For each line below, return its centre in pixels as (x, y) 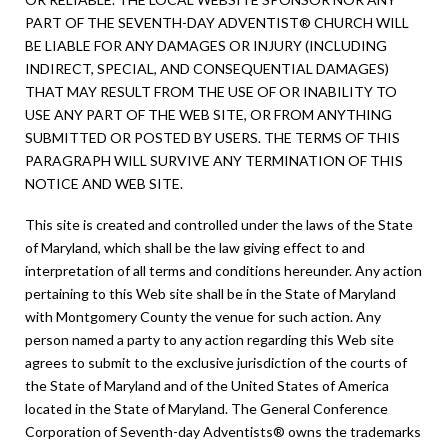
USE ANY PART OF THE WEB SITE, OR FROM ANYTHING (208, 114)
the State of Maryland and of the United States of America (207, 386)
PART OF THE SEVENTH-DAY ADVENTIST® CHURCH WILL (217, 22)
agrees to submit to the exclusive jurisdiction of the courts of (216, 363)
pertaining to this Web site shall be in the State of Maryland (210, 294)
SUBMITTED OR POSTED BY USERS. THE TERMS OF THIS (212, 137)
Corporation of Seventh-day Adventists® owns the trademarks (223, 432)
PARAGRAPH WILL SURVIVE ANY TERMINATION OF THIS (214, 160)
